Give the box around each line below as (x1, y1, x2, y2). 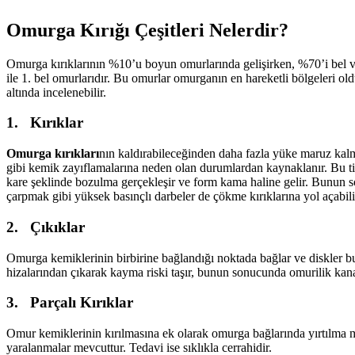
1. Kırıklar (6, 114, 83, 132)
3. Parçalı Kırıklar (6, 294, 133, 311)
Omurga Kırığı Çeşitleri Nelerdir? (6, 19, 288, 40)
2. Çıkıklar (6, 218, 85, 235)
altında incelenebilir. (6, 85, 106, 99)
